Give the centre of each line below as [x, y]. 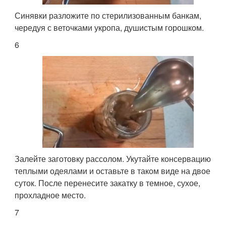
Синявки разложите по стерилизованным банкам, [108, 15]
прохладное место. [50, 195]
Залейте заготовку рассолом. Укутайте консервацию [113, 158]
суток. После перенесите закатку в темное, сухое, [108, 183]
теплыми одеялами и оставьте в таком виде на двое [113, 171]
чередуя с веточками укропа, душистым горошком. [109, 27]
